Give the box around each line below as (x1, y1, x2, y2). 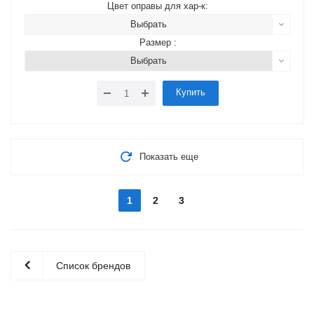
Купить (176, 87, 205, 98)
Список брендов (56, 260, 130, 272)
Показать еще (139, 151, 198, 163)
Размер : (139, 37, 177, 48)
